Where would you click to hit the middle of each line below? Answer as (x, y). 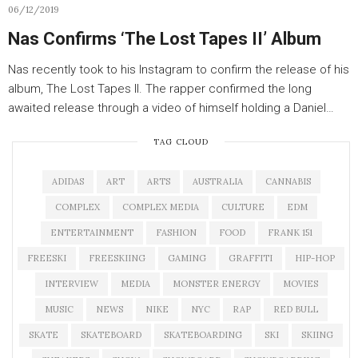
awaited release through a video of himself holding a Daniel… (171, 108)
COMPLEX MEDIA (160, 207)
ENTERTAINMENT (91, 233)
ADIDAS (68, 181)
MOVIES (300, 284)
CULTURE (243, 207)
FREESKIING (117, 258)
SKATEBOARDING (203, 335)
